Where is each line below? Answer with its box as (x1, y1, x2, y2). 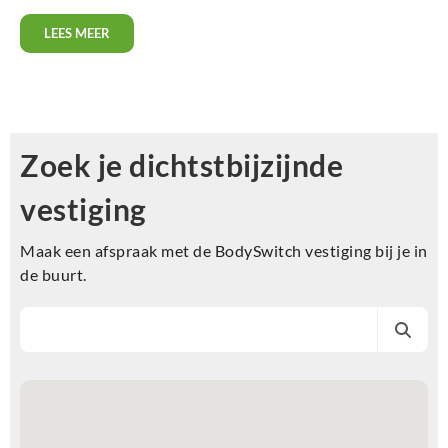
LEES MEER (44, 25, 110, 41)
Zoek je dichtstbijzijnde (20, 147, 343, 183)
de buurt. (20, 265, 87, 284)
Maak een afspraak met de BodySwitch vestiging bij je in (20, 241, 428, 260)
